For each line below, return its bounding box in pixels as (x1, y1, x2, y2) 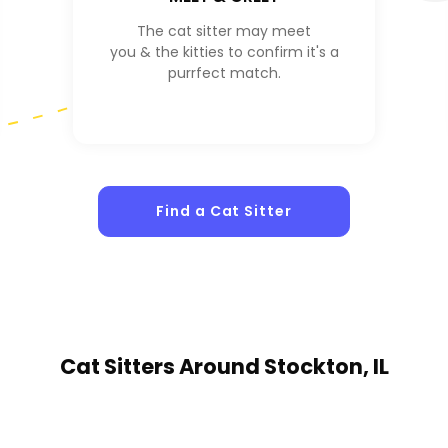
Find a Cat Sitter (156, 201, 292, 222)
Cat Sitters (59, 352, 179, 382)
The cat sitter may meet (137, 20, 311, 41)
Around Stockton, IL (178, 352, 389, 382)
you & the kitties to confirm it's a (109, 41, 339, 62)
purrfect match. (167, 62, 281, 83)
